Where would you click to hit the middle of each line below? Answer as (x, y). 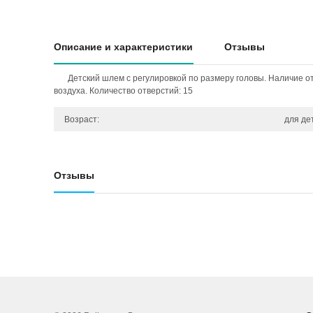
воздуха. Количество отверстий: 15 (123, 91)
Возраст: (82, 119)
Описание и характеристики (123, 47)
